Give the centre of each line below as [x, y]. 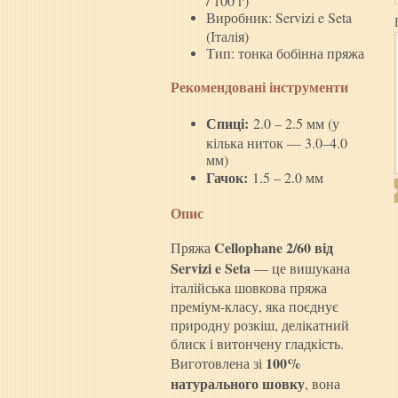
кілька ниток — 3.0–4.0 [277, 142]
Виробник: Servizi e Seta [279, 17]
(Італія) [227, 35]
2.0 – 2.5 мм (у [294, 123]
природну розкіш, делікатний [260, 325]
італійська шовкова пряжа [249, 288]
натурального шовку [238, 384]
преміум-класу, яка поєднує [255, 306]
